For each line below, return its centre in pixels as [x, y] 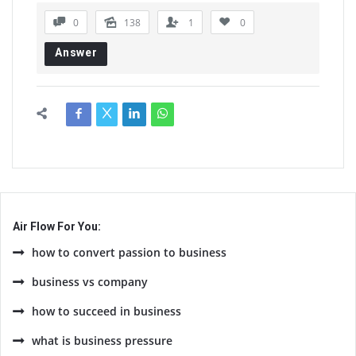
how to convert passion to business [129, 252]
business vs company [90, 282]
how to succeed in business [106, 311]
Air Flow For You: [57, 226]
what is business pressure [102, 341]
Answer [76, 52]
